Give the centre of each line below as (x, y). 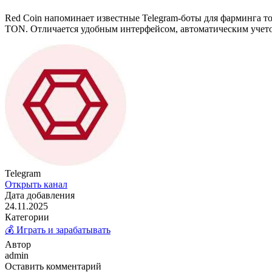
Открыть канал (36, 184)
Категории (27, 217)
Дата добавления (40, 195)
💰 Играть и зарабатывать (58, 229)
